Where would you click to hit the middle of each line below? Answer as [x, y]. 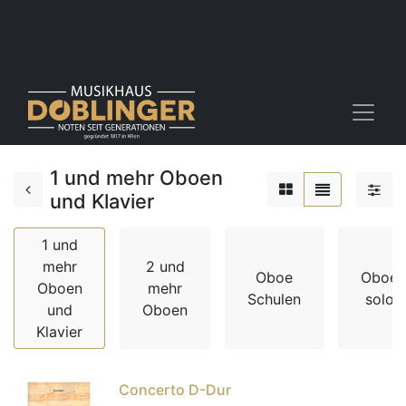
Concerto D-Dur [175, 390]
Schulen [274, 299]
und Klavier [102, 201]
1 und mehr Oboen [136, 178]
